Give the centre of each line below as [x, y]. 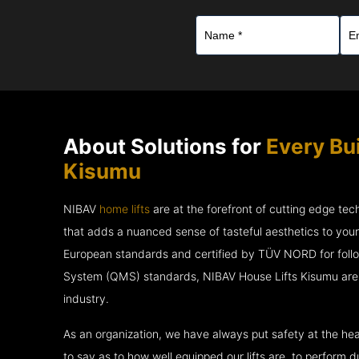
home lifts [125, 209]
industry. [87, 298]
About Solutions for [165, 146]
